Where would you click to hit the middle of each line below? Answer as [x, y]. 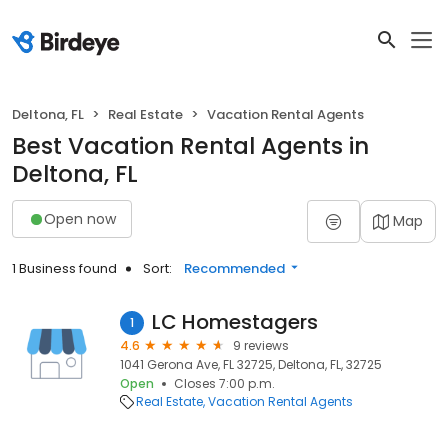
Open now [80, 218]
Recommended [234, 268]
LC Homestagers [235, 322]
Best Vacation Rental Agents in [190, 146]
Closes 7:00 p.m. [224, 383]
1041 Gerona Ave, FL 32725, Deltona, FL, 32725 [251, 364]
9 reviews [261, 345]
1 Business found [64, 268]
